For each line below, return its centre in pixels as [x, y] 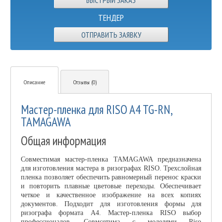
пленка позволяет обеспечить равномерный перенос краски [111, 177]
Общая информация [63, 140]
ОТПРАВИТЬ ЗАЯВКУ [111, 34]
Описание [34, 82]
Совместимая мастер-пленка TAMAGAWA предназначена [111, 159]
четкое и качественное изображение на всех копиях [111, 195]
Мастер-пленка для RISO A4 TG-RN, [96, 109]
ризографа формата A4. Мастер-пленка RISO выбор [111, 213]
